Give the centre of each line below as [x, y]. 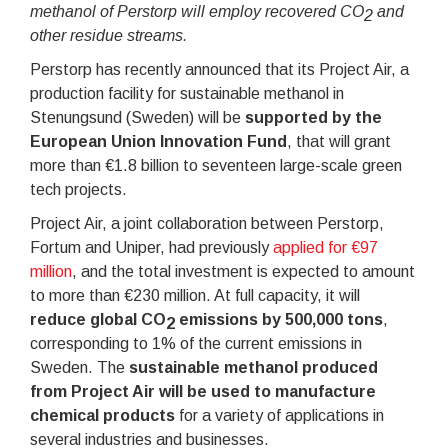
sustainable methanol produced [253, 367]
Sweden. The [79, 367]
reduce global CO [98, 319]
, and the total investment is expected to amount [243, 271]
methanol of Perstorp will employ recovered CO [197, 11]
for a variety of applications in [279, 415]
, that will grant [339, 141]
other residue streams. [108, 35]
